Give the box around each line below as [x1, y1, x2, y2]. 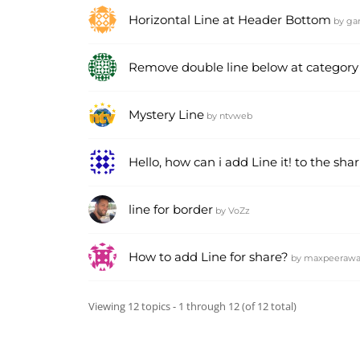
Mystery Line [129, 107, 204, 122]
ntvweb [219, 110, 252, 121]
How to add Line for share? [129, 249, 288, 264]
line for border [129, 202, 213, 217]
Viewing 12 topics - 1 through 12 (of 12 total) [88, 299, 297, 313]
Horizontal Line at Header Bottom [129, 12, 331, 27]
